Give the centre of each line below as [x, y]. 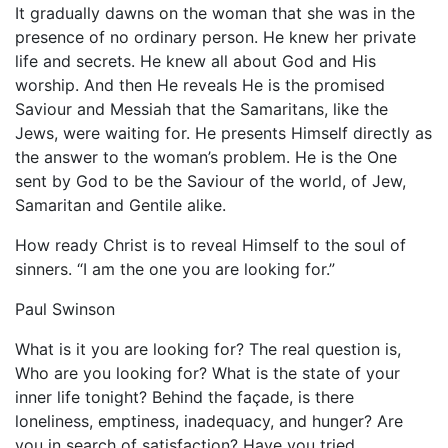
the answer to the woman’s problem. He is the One [206, 157]
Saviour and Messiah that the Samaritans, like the [201, 109]
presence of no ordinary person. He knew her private [215, 37]
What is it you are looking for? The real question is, [208, 349]
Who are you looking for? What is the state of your [207, 373]
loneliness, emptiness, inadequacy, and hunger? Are [209, 421]
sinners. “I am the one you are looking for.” [175, 269]
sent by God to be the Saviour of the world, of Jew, [210, 181]
